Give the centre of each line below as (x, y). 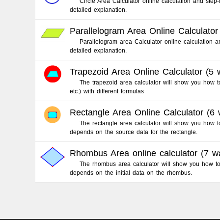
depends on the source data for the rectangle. (134, 132)
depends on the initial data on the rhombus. (131, 173)
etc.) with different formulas (107, 91)
